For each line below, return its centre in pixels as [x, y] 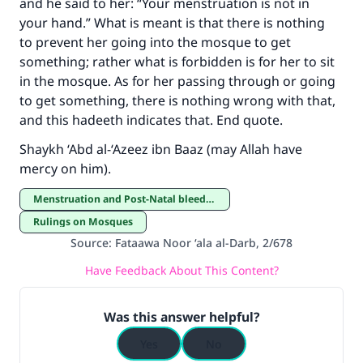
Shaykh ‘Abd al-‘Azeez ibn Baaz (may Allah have [161, 149]
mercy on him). [67, 169]
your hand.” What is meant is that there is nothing [172, 23]
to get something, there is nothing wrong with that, [177, 100]
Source [90, 243]
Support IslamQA [175, 31]
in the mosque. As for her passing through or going [177, 81]
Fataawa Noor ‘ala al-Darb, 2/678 [204, 243]
